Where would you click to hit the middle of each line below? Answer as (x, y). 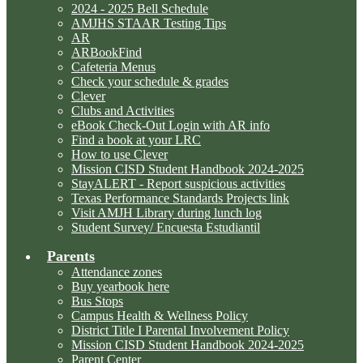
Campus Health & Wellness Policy (160, 316)
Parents (71, 256)
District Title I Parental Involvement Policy (180, 330)
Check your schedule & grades (150, 81)
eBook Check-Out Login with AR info (171, 125)
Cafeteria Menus (113, 67)
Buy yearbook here (120, 286)
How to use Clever (120, 154)
